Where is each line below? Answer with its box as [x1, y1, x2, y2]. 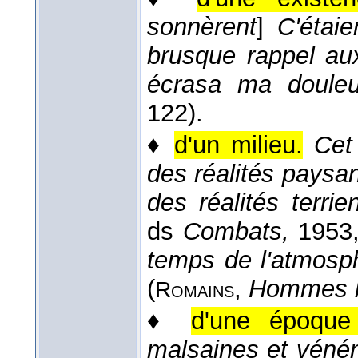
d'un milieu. [174, 131, 303, 160]
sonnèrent [147, 13, 257, 42]
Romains [155, 277, 234, 303]
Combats [182, 217, 282, 246]
